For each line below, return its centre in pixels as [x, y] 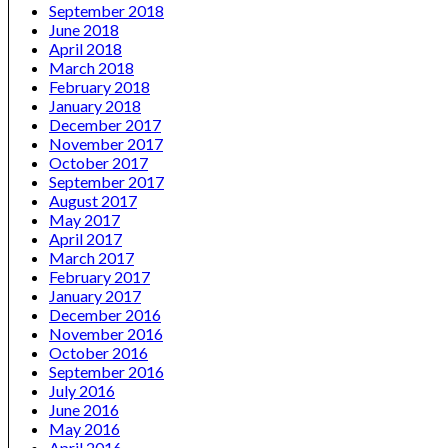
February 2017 [99, 277]
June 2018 [84, 30]
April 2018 [85, 49]
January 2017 [95, 296]
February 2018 [99, 87]
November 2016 [106, 334]
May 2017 [84, 220]
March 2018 [91, 68]
